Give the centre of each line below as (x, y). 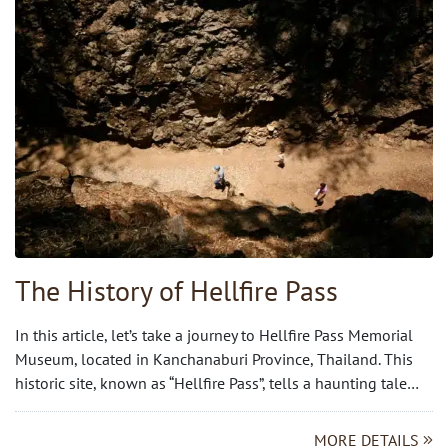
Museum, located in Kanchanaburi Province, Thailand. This (214, 358)
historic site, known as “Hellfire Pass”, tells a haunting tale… (217, 382)
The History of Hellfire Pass (176, 290)
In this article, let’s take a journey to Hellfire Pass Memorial (214, 334)
